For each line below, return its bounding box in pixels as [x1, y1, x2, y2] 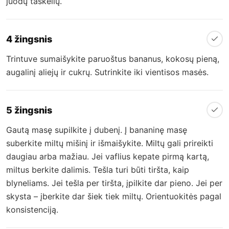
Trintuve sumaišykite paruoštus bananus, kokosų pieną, [6, 54, 219, 64]
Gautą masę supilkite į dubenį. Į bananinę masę [6, 125, 187, 135]
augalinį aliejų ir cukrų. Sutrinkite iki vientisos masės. [6, 67, 209, 78]
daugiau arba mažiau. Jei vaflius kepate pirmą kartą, [6, 151, 209, 162]
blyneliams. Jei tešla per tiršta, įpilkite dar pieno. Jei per [6, 178, 222, 189]
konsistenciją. [6, 204, 58, 215]
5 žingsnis [6, 104, 52, 116]
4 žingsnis [6, 33, 52, 44]
